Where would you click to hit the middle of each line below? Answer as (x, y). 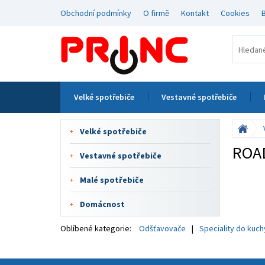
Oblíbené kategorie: (96, 228)
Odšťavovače (162, 228)
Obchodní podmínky (96, 13)
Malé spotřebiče (112, 180)
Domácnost (102, 204)
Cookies (235, 13)
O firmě (156, 13)
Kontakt (195, 13)
